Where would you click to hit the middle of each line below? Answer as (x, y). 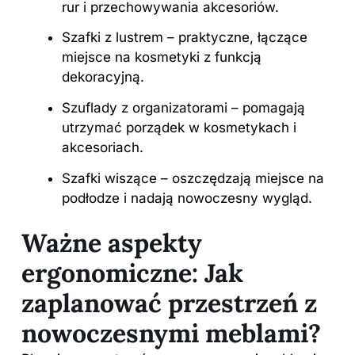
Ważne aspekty (112, 243)
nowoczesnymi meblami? (171, 334)
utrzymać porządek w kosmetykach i (179, 128)
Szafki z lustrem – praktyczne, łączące (185, 38)
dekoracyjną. (103, 77)
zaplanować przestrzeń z (169, 303)
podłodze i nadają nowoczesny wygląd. (187, 198)
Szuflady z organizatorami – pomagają (183, 108)
